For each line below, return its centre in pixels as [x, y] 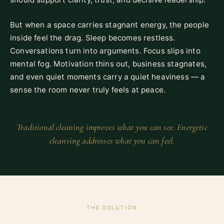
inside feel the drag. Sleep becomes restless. [93, 37]
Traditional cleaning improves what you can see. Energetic [112, 127]
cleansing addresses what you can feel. [112, 140]
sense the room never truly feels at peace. [88, 89]
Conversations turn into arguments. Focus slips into [105, 50]
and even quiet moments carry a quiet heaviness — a [108, 76]
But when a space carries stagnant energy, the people [109, 24]
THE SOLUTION [112, 207]
